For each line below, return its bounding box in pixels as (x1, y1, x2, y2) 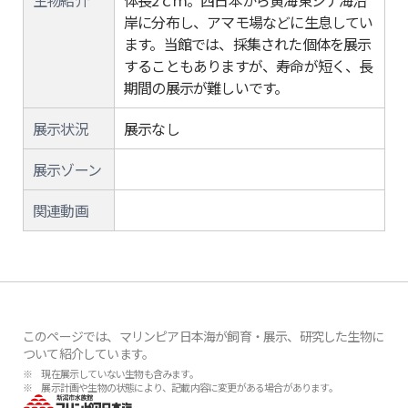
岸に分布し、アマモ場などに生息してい (124, 11, 373, 33)
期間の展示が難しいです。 (124, 76, 289, 98)
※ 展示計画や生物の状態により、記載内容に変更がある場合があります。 (23, 380, 338, 394)
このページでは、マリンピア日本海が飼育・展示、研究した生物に (23, 327, 384, 345)
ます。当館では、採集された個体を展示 (124, 33, 372, 55)
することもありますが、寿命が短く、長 (124, 55, 373, 76)
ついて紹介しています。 (23, 344, 155, 362)
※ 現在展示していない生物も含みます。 (23, 366, 199, 381)
